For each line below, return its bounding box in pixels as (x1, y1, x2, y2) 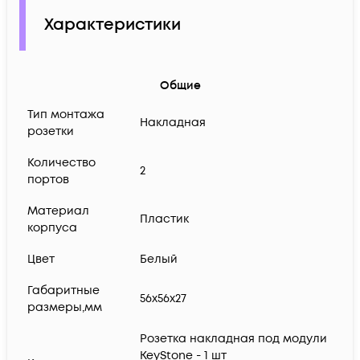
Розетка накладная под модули (140, 331, 327, 347)
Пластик (140, 211, 189, 227)
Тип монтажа (27, 107, 104, 123)
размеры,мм (27, 300, 102, 316)
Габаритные (27, 283, 100, 299)
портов (27, 172, 69, 188)
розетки (27, 124, 74, 140)
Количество (27, 155, 96, 171)
